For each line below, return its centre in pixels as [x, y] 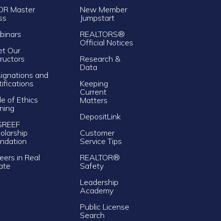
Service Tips [101, 141]
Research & [100, 58]
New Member [103, 9]
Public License [104, 206]
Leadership [99, 182]
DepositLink [100, 116]
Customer [97, 132]
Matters [93, 100]
